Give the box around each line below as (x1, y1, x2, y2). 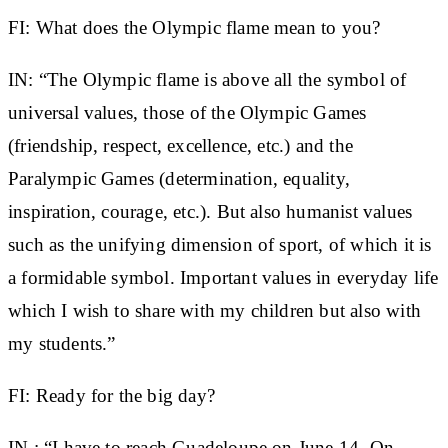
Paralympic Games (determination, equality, (8, 167, 350, 189)
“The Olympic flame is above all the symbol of (33, 68, 407, 90)
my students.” (8, 332, 116, 354)
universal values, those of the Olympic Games (8, 101, 367, 123)
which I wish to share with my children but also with (8, 299, 421, 321)
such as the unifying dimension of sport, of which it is (8, 233, 432, 255)
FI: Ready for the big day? (8, 384, 215, 406)
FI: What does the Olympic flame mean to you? (8, 16, 381, 38)
